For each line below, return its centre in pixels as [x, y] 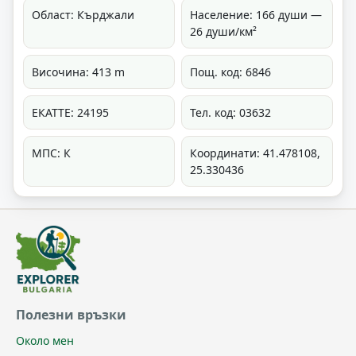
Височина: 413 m [78, 72]
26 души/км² [223, 31]
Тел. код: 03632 [230, 112]
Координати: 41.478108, [255, 153]
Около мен [45, 340]
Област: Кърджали [83, 14]
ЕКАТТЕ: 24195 [70, 112]
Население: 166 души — [256, 14]
